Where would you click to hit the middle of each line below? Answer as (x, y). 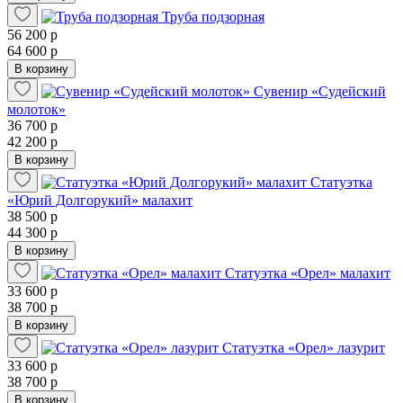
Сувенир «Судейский (320, 92)
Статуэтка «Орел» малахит (308, 273)
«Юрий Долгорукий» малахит (100, 201)
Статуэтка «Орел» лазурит (304, 348)
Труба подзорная (213, 17)
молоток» (36, 110)
